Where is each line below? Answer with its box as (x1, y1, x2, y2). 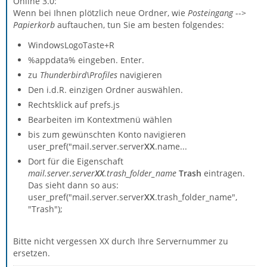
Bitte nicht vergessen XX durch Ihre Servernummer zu (13, 235, 228, 247)
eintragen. (201, 167, 245, 179)
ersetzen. (13, 247, 50, 259)
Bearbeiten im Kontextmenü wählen (28, 114, 172, 125)
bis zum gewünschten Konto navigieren (28, 129, 186, 140)
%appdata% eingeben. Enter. (28, 54, 144, 66)
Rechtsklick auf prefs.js (28, 99, 120, 110)
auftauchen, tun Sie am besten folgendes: (55, 19, 224, 30)
